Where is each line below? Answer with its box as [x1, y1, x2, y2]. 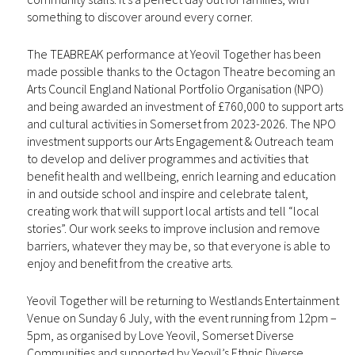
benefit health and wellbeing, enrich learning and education [26, 167, 336, 184]
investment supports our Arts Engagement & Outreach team [26, 132, 334, 149]
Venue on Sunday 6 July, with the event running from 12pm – [26, 309, 337, 326]
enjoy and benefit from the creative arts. [26, 254, 233, 271]
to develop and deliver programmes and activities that [26, 150, 308, 166]
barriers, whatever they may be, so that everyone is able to [26, 237, 330, 254]
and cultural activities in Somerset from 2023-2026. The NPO [26, 115, 336, 132]
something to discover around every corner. [26, 8, 253, 25]
